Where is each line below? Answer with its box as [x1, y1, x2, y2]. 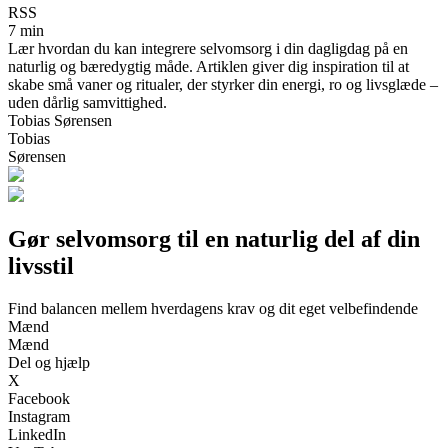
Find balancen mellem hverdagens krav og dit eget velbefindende [8, 299, 418, 317]
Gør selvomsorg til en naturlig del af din [8, 225, 420, 252]
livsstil [8, 252, 74, 279]
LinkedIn [8, 425, 66, 443]
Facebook [8, 389, 70, 407]
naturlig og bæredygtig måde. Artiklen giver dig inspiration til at [8, 57, 409, 75]
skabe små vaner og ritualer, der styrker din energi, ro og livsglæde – [8, 75, 438, 93]
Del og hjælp [8, 353, 90, 371]
